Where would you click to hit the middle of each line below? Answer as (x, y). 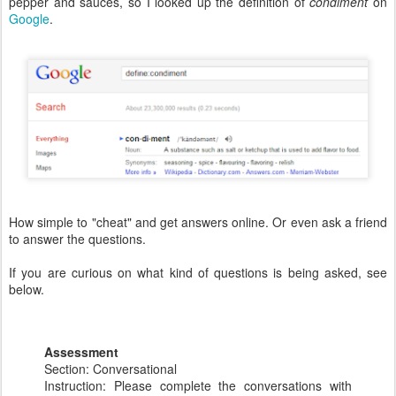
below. (27, 289)
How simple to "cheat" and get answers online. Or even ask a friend (198, 222)
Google (29, 19)
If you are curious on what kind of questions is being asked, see (198, 273)
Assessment (81, 352)
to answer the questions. (77, 239)
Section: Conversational (110, 369)
